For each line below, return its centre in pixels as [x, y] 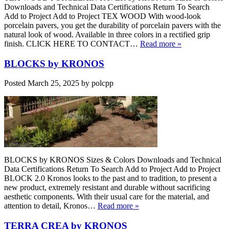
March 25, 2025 [53, 83]
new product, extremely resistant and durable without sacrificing [107, 188]
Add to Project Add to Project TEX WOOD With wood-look [102, 16]
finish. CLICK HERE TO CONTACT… [72, 43]
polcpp [102, 83]
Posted [16, 83]
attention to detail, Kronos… [51, 206]
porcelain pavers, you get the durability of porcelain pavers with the [112, 25]
